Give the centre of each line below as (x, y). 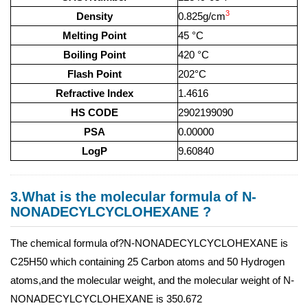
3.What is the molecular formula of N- (133, 197)
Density (94, 16)
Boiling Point (94, 55)
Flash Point (94, 74)
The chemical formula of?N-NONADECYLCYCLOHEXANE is (149, 243)
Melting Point (94, 35)
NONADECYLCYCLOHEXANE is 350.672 (106, 299)
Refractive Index (94, 93)
